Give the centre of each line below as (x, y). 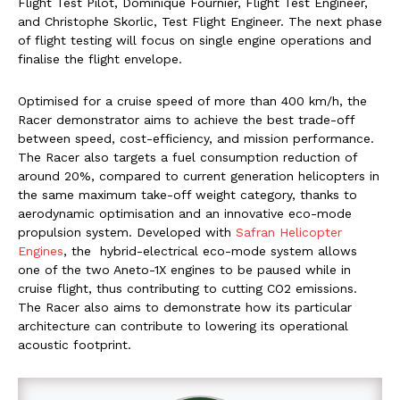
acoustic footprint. (75, 344)
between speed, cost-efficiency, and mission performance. (196, 138)
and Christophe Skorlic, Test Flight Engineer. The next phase (200, 21)
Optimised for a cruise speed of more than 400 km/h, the (192, 100)
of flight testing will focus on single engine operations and (195, 40)
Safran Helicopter (289, 232)
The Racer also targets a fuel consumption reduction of (187, 157)
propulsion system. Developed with (127, 232)
